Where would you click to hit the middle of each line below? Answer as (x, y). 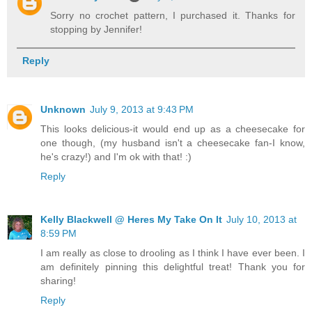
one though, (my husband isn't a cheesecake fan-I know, (173, 142)
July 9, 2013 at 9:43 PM (142, 109)
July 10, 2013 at (262, 219)
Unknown (63, 109)
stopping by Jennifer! (96, 29)
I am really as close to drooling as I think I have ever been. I (173, 252)
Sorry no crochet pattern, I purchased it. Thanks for (173, 15)
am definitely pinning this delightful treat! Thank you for (173, 266)
